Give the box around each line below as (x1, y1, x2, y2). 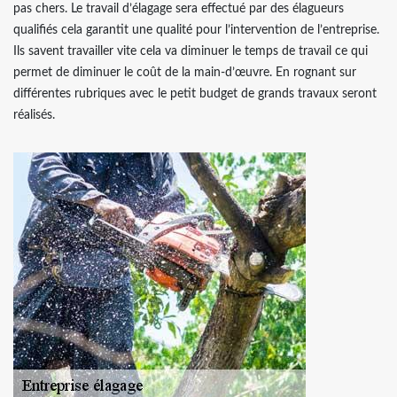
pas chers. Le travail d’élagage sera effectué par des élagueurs (13, 3, 344, 15)
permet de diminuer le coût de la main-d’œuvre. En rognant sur (13, 66, 356, 79)
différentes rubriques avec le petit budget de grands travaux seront (13, 88, 377, 100)
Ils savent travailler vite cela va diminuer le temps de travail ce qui (13, 45, 368, 58)
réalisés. (13, 109, 55, 121)
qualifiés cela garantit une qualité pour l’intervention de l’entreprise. (13, 24, 379, 36)
